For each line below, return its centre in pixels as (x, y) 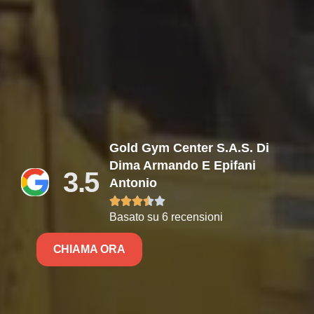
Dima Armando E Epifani (183, 165)
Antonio (134, 183)
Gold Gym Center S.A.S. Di (190, 148)
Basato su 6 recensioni (166, 217)
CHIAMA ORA (89, 249)
